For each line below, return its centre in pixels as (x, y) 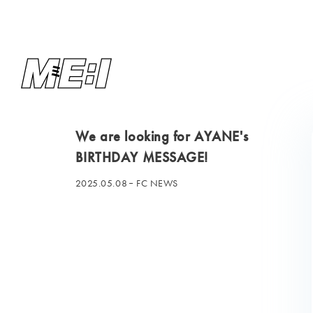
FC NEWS (158, 183)
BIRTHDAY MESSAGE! (142, 157)
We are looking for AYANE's (162, 136)
